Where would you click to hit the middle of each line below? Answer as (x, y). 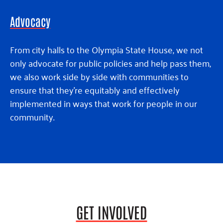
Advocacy (30, 21)
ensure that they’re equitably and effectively (95, 90)
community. (32, 117)
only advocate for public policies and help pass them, (111, 63)
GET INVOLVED (111, 212)
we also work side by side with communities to (99, 76)
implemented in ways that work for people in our (104, 103)
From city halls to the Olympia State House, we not (107, 50)
